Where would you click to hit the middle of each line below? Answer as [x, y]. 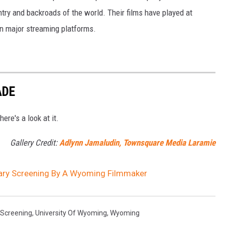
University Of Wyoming [71, 213]
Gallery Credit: [35, 142]
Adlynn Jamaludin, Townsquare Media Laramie [137, 142]
